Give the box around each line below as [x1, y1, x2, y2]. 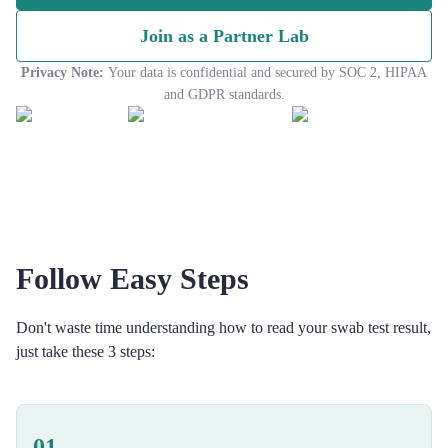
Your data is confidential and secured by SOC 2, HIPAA [108, 65, 427, 80]
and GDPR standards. [163, 87, 285, 102]
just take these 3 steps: [16, 343, 155, 360]
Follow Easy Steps [16, 262, 249, 295]
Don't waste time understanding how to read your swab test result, [16, 319, 431, 336]
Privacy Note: [21, 65, 104, 80]
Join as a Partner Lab [139, 26, 309, 46]
